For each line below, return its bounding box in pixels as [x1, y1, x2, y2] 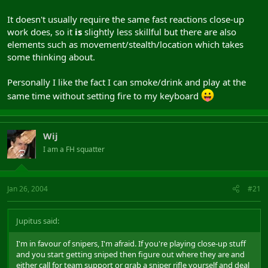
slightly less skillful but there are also [82, 26, 236, 38]
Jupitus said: [16, 215, 59, 226]
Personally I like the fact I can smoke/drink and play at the [7, 76, 246, 88]
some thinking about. [7, 51, 95, 63]
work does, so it [7, 26, 75, 38]
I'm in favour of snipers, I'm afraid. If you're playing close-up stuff [16, 237, 246, 249]
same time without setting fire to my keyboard [7, 90, 201, 102]
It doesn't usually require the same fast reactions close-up [7, 13, 244, 25]
